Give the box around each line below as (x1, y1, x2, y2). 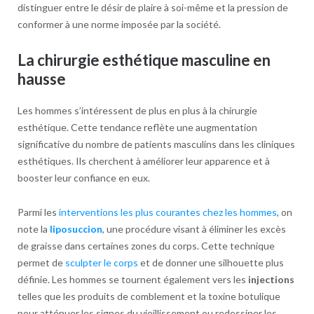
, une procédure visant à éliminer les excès (102, 222, 286, 235)
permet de (17, 256, 65, 268)
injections (247, 273, 294, 285)
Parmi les (17, 205, 59, 218)
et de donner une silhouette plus (137, 256, 284, 268)
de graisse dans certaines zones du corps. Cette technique (17, 239, 275, 252)
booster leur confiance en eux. (17, 171, 150, 184)
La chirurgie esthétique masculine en (17, 50, 271, 70)
